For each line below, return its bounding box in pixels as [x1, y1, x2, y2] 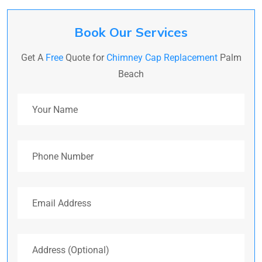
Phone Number [16, 141, 78, 153]
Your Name [16, 94, 62, 106]
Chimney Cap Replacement [106, 52, 218, 64]
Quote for [63, 52, 106, 64]
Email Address [16, 188, 75, 199]
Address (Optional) [16, 235, 94, 246]
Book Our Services [74, 24, 188, 41]
